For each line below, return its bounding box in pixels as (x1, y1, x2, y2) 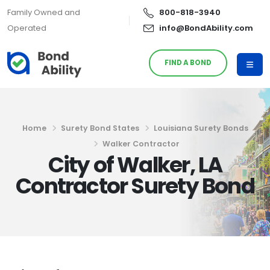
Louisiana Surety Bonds (153, 123, 248, 133)
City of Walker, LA (48, 149, 222, 180)
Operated (7, 22, 46, 34)
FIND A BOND (165, 57, 212, 67)
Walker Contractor (102, 139, 180, 149)
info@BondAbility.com (159, 22, 253, 34)
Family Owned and (7, 7, 80, 18)
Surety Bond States (60, 123, 139, 133)
